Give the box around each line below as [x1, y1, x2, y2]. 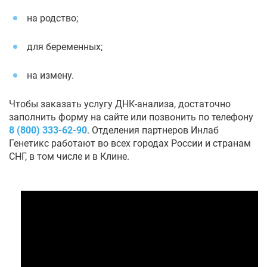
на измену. [27, 70, 74, 82]
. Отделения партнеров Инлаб [87, 125, 219, 136]
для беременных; [27, 41, 103, 53]
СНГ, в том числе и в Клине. [9, 151, 129, 163]
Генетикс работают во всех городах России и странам [9, 138, 251, 150]
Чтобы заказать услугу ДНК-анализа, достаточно [9, 98, 231, 110]
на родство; [27, 13, 78, 24]
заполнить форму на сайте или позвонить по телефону [9, 111, 253, 123]
